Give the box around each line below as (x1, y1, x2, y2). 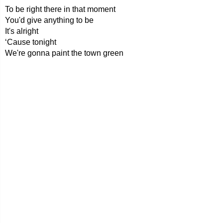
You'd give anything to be (5, 16, 94, 24)
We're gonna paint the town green (5, 49, 123, 57)
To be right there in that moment (5, 5, 115, 13)
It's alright (5, 27, 38, 35)
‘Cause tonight (5, 38, 56, 46)
